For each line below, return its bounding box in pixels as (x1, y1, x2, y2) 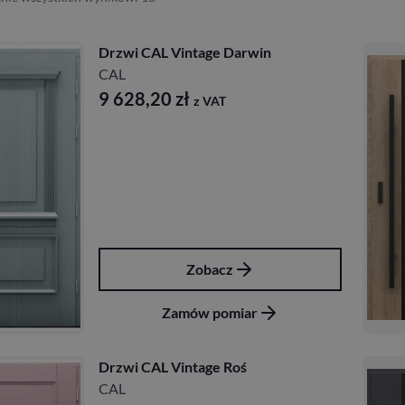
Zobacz (185, 259, 233, 278)
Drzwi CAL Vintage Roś (99, 357, 247, 375)
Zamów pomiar (161, 303, 258, 321)
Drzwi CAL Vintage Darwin (99, 42, 271, 61)
